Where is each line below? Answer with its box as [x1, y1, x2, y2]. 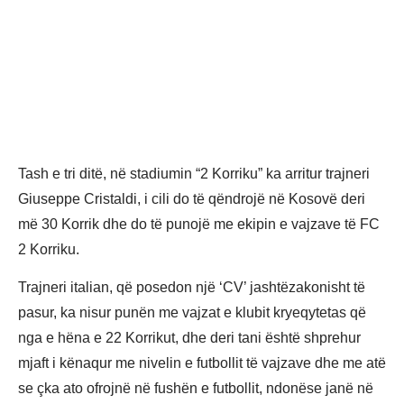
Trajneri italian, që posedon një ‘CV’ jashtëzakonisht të [18, 280, 365, 296]
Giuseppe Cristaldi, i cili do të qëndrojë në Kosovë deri [18, 190, 365, 207]
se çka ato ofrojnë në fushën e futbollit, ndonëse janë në [18, 381, 373, 397]
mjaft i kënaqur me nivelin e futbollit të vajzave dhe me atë [18, 355, 386, 372]
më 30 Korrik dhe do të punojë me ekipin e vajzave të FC [18, 216, 380, 232]
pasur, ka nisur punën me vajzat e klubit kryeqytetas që [18, 305, 366, 321]
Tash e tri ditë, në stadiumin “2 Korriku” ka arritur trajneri [18, 165, 370, 181]
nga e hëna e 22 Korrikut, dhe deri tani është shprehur [18, 330, 361, 346]
